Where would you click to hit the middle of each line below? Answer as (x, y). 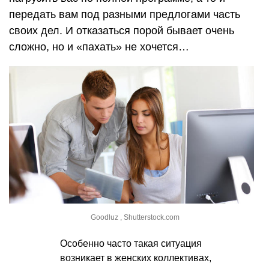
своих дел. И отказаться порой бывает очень (122, 30)
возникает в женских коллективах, (136, 258)
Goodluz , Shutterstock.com (135, 218)
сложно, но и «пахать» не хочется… (99, 47)
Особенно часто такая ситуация (131, 244)
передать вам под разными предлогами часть (125, 14)
